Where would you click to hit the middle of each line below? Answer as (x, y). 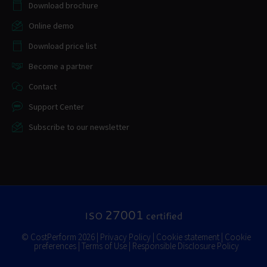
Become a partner (60, 66)
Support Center (56, 107)
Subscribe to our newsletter (79, 127)
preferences (55, 246)
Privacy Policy (126, 237)
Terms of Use (104, 246)
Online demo (51, 26)
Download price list (62, 46)
